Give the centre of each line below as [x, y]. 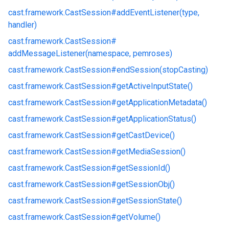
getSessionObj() [146, 184]
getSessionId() [143, 168]
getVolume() [139, 217]
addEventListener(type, [158, 13]
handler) [22, 25]
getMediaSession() [151, 152]
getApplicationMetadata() [162, 102]
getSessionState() [149, 201]
